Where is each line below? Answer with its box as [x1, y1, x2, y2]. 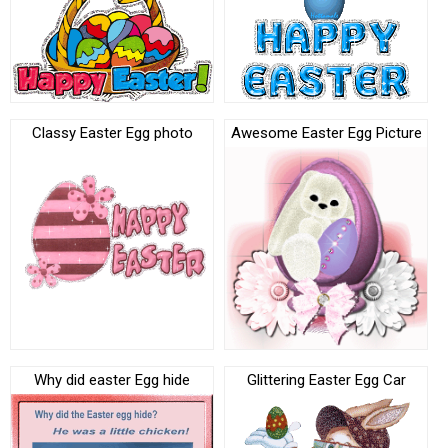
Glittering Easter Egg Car [246, 371, 406, 390]
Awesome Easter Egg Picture [230, 124, 422, 143]
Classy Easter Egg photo [31, 124, 193, 143]
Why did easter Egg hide [34, 371, 190, 390]
